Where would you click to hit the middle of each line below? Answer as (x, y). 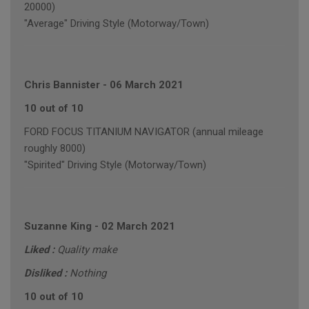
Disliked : (47, 273)
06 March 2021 (147, 85)
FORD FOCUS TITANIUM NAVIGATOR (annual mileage (144, 132)
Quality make (87, 250)
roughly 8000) (55, 149)
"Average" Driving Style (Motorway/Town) (117, 24)
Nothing (88, 273)
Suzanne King (58, 227)
